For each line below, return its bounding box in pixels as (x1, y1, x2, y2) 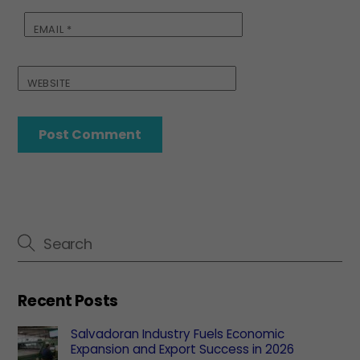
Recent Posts (18, 289, 118, 312)
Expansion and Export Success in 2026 (70, 340, 294, 358)
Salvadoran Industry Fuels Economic (70, 325, 284, 342)
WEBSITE (27, 76, 71, 90)
